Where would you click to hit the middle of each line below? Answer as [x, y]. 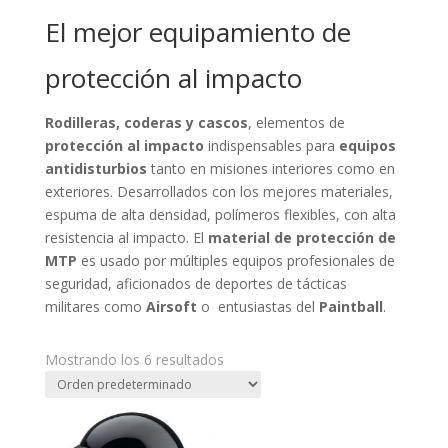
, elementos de [296, 122]
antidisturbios [95, 168]
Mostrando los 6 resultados [134, 359]
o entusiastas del [257, 306]
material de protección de [301, 237]
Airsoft [171, 306]
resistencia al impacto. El [126, 237]
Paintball [350, 306]
